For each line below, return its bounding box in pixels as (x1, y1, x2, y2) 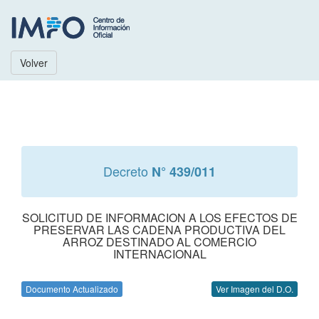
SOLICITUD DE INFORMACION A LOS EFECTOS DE (21, 209, 298, 226)
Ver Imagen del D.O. (216, 283, 293, 295)
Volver (20, 56, 48, 70)
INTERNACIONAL (113, 246, 206, 262)
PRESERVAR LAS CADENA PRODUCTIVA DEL (33, 221, 286, 238)
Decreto (103, 162, 152, 180)
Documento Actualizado (26, 283, 118, 295)
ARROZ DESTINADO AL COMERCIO (63, 234, 256, 250)
